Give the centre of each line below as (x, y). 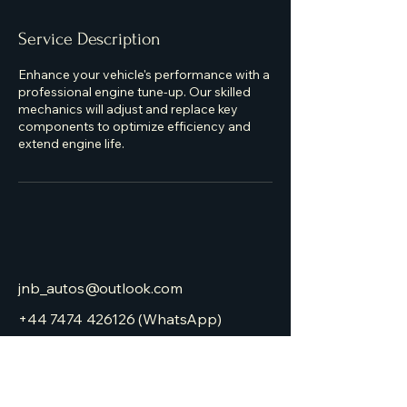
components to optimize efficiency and (134, 126)
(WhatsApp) (178, 319)
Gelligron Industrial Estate (104, 372)
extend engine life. (71, 144)
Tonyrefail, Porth (72, 393)
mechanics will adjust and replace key (128, 109)
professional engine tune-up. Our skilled (134, 92)
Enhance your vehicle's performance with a (144, 74)
